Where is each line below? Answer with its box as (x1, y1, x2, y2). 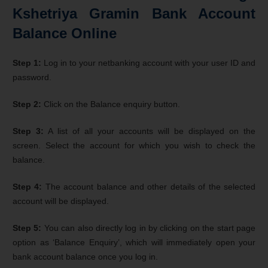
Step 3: (13, 126, 44, 136)
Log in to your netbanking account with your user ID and (44, 57, 255, 68)
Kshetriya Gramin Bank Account (13, 5, 255, 22)
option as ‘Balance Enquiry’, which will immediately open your (13, 237, 255, 247)
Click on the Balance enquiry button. (41, 99, 180, 109)
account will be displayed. (13, 196, 109, 206)
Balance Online (13, 25, 117, 41)
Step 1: (13, 57, 44, 68)
